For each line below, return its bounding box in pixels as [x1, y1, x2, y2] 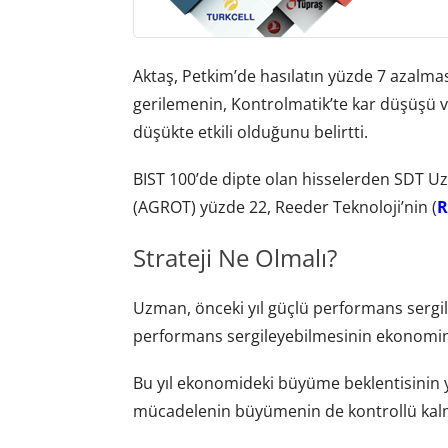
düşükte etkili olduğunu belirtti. [132, 120, 368, 143]
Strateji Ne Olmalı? [132, 240, 337, 274]
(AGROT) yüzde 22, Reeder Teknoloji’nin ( [132, 196, 437, 219]
